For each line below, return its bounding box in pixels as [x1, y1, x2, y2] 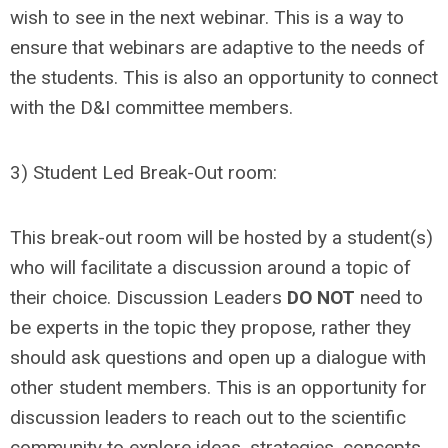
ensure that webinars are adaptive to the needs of [10, 36, 425, 60]
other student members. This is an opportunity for [10, 376, 427, 400]
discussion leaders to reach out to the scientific [10, 406, 406, 430]
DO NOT [287, 286, 355, 310]
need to [355, 286, 423, 310]
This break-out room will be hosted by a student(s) [10, 226, 433, 250]
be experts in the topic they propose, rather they [10, 316, 411, 340]
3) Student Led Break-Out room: [10, 161, 277, 185]
